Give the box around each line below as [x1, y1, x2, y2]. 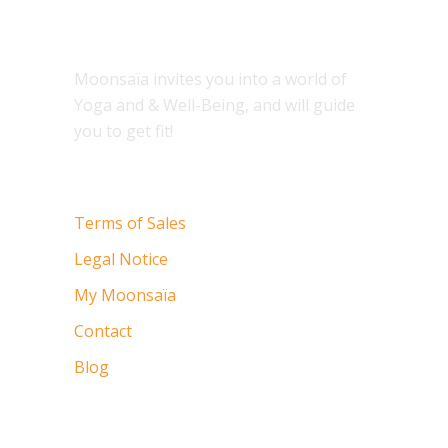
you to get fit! [74, 119, 173, 142]
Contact [74, 319, 132, 342]
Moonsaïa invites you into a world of [74, 67, 347, 90]
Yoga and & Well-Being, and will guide [74, 93, 355, 116]
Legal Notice [74, 247, 168, 270]
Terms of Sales [74, 211, 186, 234]
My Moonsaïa [74, 283, 176, 306]
